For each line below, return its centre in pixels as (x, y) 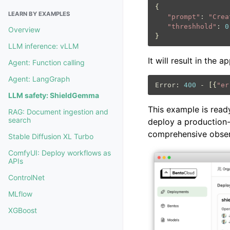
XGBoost (23, 210)
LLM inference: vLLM (43, 46)
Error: (167, 85)
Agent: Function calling (46, 62)
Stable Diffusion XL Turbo (51, 136)
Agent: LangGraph (39, 79)
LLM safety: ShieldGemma (54, 95)
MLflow (20, 194)
